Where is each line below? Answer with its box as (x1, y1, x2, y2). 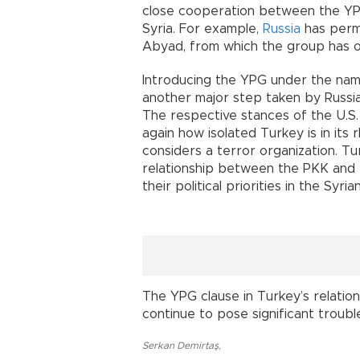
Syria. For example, (142, 22, 263, 35)
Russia (263, 22, 301, 35)
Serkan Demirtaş (142, 341, 219, 350)
